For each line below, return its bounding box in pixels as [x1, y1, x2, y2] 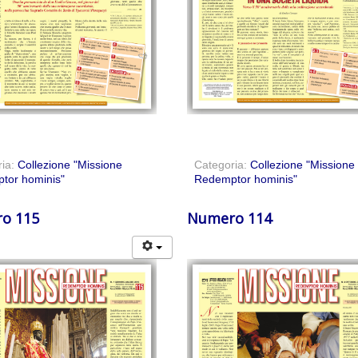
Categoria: [194, 158, 251, 172]
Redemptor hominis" [194, 173, 298, 186]
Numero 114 [187, 209, 272, 229]
